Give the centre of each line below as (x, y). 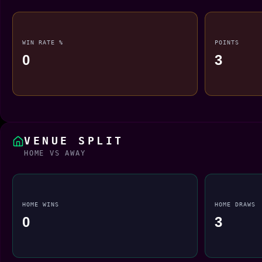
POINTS (227, 42)
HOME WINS (41, 204)
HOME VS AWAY (55, 153)
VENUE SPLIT (74, 140)
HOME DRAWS (235, 204)
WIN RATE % (43, 42)
